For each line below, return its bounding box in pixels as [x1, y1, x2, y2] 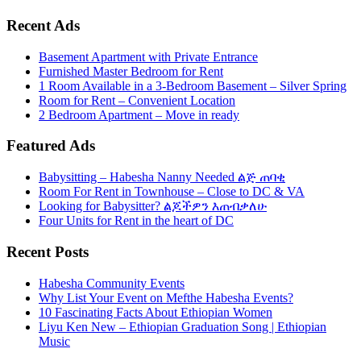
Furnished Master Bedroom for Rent [39, 64, 223, 78]
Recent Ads [6, 16, 80, 34]
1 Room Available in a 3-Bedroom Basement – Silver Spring [39, 78, 346, 93]
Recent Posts [6, 243, 89, 260]
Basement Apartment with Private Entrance [39, 49, 258, 64]
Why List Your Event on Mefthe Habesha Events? [39, 290, 293, 305]
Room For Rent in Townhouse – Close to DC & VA [39, 185, 305, 199]
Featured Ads [6, 137, 95, 155]
